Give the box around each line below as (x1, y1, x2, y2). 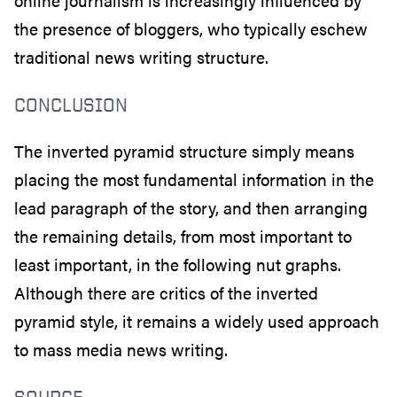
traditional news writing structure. (14, 44, 269, 69)
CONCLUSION (14, 92, 128, 115)
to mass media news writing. (14, 337, 228, 362)
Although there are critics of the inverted (14, 280, 318, 305)
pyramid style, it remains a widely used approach (14, 308, 379, 333)
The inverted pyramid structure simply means (14, 138, 354, 163)
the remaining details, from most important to (14, 223, 352, 248)
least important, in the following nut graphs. (14, 252, 341, 276)
